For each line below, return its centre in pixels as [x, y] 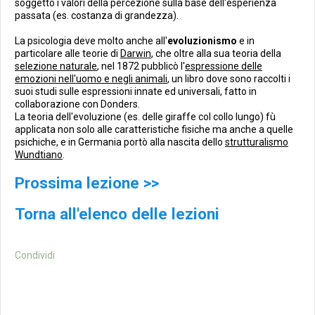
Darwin [136, 53]
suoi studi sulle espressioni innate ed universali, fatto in [136, 91]
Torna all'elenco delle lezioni [117, 214]
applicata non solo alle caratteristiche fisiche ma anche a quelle [154, 129]
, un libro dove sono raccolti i [229, 79]
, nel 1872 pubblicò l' [141, 66]
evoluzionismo [202, 41]
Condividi [35, 255]
